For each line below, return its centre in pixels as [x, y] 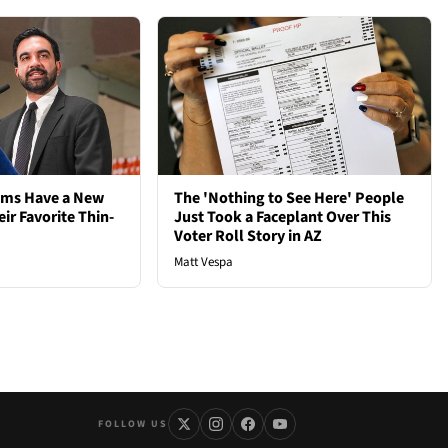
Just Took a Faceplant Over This [283, 217]
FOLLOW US [132, 423]
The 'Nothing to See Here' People [289, 198]
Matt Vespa [204, 262]
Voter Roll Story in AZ [248, 236]
